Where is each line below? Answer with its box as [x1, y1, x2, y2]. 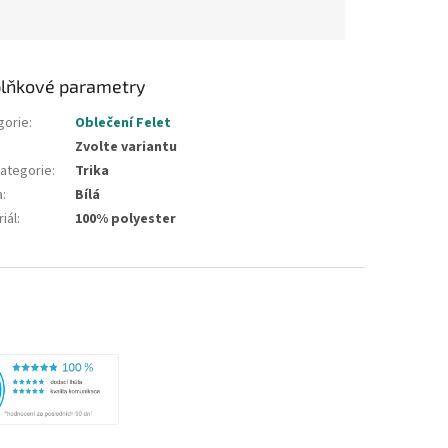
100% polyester [75, 209, 177, 230]
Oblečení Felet [75, 113, 172, 134]
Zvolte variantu [75, 137, 178, 158]
